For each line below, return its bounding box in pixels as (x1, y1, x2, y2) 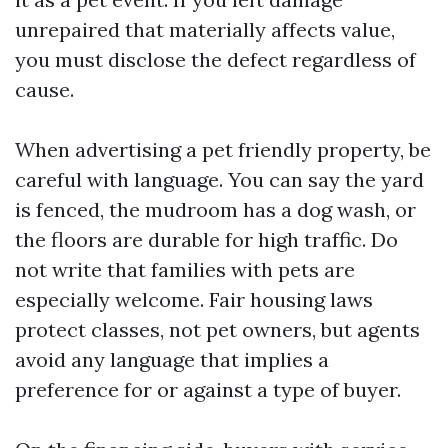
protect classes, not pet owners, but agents (15, 317, 420, 342)
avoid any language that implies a (15, 347, 329, 372)
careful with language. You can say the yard (15, 167, 424, 192)
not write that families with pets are (15, 257, 355, 282)
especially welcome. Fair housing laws (15, 287, 373, 312)
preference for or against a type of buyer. (15, 377, 401, 402)
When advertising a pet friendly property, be (15, 137, 431, 162)
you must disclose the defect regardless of (15, 47, 416, 72)
